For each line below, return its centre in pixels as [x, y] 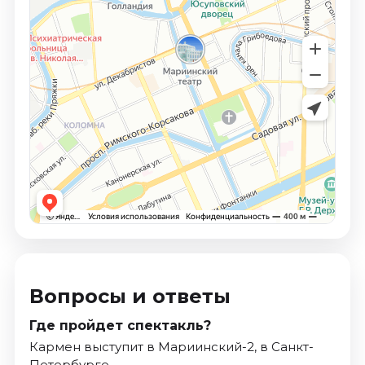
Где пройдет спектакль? [120, 326]
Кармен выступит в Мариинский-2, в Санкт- [171, 347]
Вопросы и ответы [130, 297]
